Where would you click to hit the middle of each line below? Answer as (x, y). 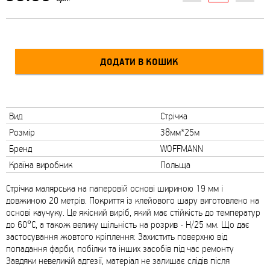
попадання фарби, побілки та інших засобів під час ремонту (120, 249)
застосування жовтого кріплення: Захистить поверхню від (117, 237)
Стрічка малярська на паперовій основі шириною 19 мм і (115, 188)
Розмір (22, 132)
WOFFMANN (182, 149)
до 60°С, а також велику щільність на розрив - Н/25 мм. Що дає (128, 224)
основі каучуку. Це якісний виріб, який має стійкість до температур (133, 212)
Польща (175, 165)
